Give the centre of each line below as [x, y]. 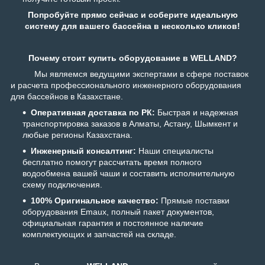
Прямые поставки [194, 201]
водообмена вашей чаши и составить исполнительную [129, 174]
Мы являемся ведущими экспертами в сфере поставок [130, 74]
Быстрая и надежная [197, 113]
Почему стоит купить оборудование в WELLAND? [132, 58]
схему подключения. [62, 185]
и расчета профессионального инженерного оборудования [126, 85]
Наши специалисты [175, 151]
